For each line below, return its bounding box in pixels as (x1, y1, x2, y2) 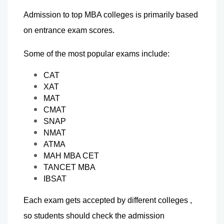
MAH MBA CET (43, 151, 99, 160)
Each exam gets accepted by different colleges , (23, 195, 192, 204)
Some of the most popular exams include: (23, 49, 169, 58)
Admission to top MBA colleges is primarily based (23, 10, 198, 19)
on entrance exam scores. (23, 25, 114, 34)
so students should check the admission (23, 211, 164, 220)
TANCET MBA (43, 162, 95, 171)
